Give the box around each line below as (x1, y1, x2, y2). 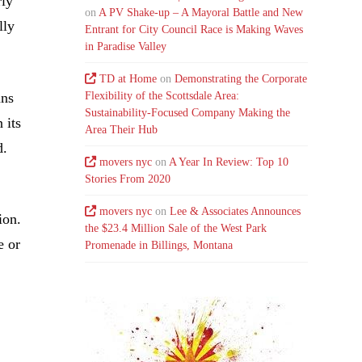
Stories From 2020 (85, 173, 171, 186)
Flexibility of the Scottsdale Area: (85, 90, 240, 103)
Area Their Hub (85, 124, 158, 137)
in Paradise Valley (85, 40, 167, 53)
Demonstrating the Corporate (175, 73, 308, 86)
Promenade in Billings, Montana (85, 239, 234, 252)
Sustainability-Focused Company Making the (85, 107, 291, 120)
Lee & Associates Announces (170, 205, 301, 218)
